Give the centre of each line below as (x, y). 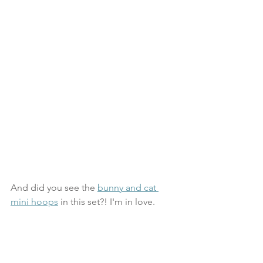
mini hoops (34, 202)
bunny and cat (128, 188)
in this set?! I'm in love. (107, 202)
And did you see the (54, 188)
